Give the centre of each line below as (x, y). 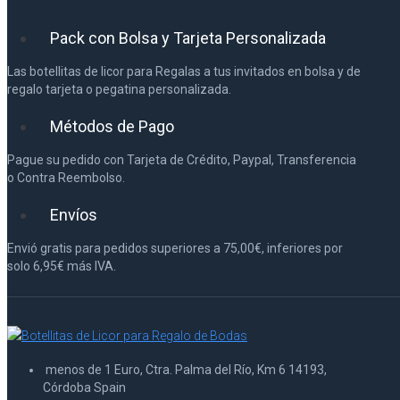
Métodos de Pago (112, 126)
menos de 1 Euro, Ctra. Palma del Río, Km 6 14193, (185, 369)
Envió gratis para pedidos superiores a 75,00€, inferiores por (175, 248)
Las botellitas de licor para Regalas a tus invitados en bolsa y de (184, 71)
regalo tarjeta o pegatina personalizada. (119, 89)
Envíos (74, 214)
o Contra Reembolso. (66, 177)
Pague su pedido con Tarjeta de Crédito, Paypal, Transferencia (182, 159)
